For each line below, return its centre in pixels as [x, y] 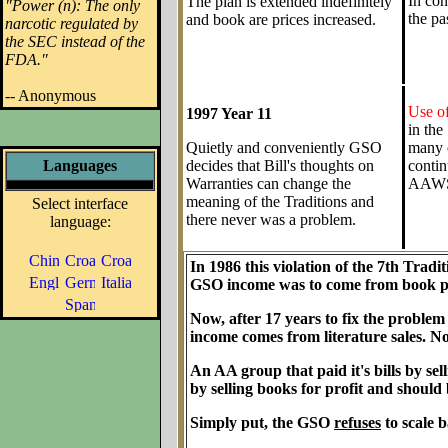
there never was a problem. [271, 219]
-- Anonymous [50, 95]
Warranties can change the [268, 183]
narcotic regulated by [71, 23]
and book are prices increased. [281, 19]
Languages [80, 165]
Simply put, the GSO [262, 422]
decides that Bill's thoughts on [280, 165]
